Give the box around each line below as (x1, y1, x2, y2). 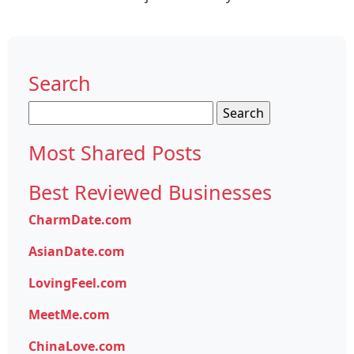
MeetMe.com (28, 306, 110, 324)
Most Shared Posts (28, 139, 201, 167)
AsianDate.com (28, 243, 125, 261)
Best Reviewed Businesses (28, 179, 272, 206)
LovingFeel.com (28, 274, 127, 292)
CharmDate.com (28, 211, 132, 229)
